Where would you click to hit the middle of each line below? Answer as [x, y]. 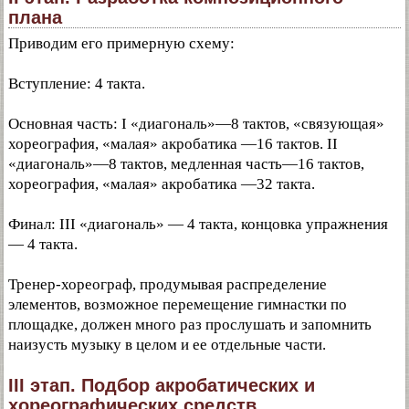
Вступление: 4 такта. [77, 84]
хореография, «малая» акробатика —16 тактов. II [173, 144]
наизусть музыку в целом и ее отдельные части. [167, 345]
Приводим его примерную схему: [121, 43]
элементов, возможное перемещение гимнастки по [178, 304]
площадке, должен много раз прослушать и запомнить [190, 325]
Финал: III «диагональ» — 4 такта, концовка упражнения [198, 224]
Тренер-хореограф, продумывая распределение [168, 284]
